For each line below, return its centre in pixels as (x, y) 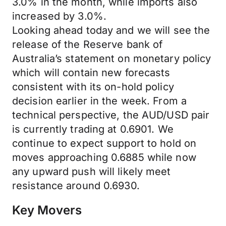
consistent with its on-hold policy (93, 87)
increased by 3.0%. (60, 16)
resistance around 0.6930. (76, 186)
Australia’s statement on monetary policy (112, 59)
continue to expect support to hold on (104, 143)
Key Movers (47, 210)
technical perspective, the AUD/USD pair (111, 115)
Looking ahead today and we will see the (111, 30)
